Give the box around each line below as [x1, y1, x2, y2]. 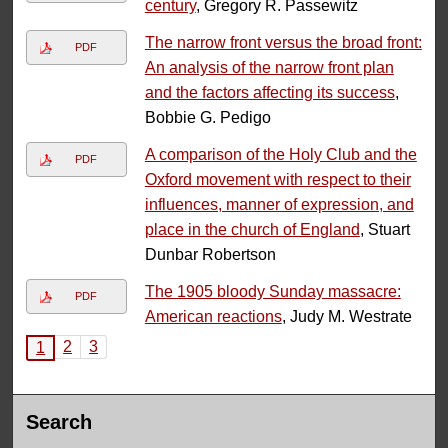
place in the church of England [144, 221, 360, 239]
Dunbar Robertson [144, 246, 276, 264]
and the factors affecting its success [144, 84, 395, 102]
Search [26, 411, 93, 434]
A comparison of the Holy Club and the [144, 146, 417, 164]
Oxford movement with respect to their [144, 171, 411, 189]
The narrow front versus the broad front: [144, 34, 422, 52]
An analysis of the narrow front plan [144, 59, 394, 77]
